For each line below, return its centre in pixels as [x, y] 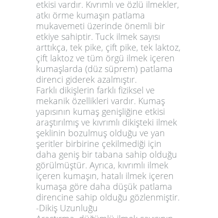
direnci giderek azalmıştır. [86, 79]
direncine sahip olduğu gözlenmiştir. [108, 197]
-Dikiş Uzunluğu [67, 208]
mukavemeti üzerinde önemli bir [100, 26]
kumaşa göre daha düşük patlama [104, 186]
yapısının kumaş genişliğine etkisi [100, 111]
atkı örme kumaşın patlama [91, 15]
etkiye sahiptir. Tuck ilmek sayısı [98, 36]
